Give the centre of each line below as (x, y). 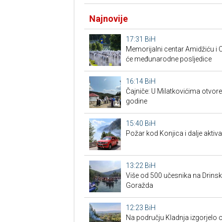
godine (136, 101)
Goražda (139, 186)
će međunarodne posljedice (168, 59)
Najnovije (108, 19)
